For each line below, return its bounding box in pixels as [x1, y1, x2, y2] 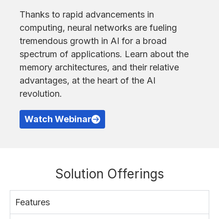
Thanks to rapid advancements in [20, 9, 154, 20]
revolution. [20, 88, 62, 99]
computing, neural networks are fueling [20, 22, 177, 33]
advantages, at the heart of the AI [20, 75, 155, 86]
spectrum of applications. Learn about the [20, 49, 189, 59]
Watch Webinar [24, 114, 91, 124]
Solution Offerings [55, 166, 164, 181]
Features [15, 197, 50, 207]
